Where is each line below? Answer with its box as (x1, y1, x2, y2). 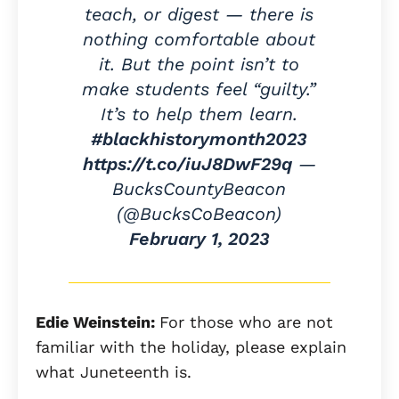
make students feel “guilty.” (82, 78, 317, 101)
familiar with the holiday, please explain (36, 338, 346, 357)
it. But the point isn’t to (99, 53, 300, 76)
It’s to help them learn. (101, 103, 298, 126)
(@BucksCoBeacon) (117, 203, 282, 225)
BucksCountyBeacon (112, 178, 287, 200)
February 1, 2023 (128, 228, 270, 250)
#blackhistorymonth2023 (91, 128, 308, 151)
